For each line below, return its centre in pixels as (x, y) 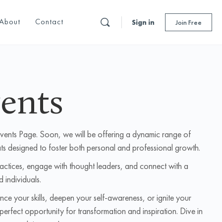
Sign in (143, 22)
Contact (50, 22)
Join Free (189, 22)
